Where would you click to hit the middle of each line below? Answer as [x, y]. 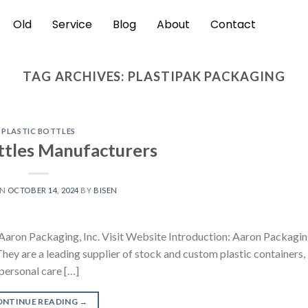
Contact [233, 24]
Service [73, 24]
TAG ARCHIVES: [76, 76]
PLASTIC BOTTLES [38, 131]
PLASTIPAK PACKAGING [207, 76]
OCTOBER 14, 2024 [43, 190]
